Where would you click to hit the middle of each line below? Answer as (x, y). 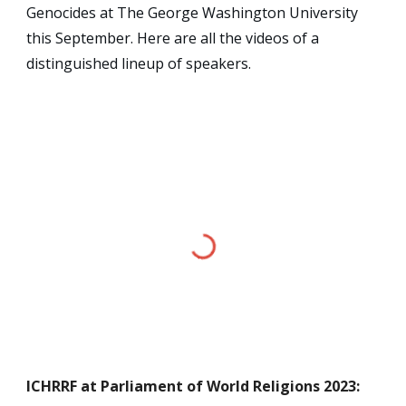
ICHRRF (54, 387)
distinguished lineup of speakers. (139, 63)
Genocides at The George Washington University (193, 12)
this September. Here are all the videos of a (173, 38)
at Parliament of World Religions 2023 (219, 387)
